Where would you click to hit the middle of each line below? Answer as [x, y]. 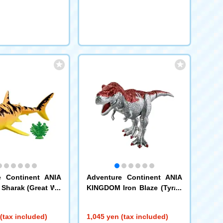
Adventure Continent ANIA [134, 177]
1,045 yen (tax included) [127, 216]
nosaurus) [104, 198]
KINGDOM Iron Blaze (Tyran [134, 187]
